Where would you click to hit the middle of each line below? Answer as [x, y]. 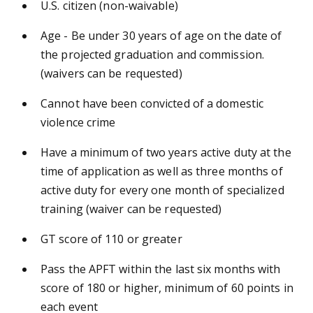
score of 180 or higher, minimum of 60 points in [167, 287]
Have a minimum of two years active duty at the [166, 152]
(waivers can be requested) [111, 73]
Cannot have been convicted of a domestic [152, 103]
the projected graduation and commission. [153, 54]
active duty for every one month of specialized [162, 190]
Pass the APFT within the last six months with [161, 269]
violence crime [78, 122]
